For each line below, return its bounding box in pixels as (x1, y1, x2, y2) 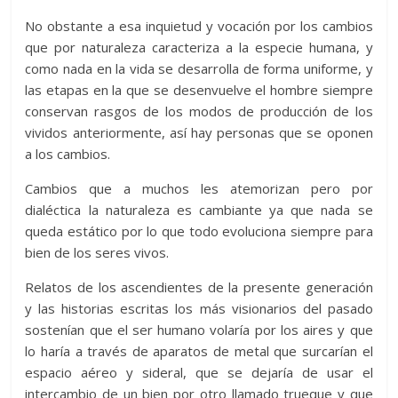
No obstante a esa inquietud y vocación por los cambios (25, 16, 373, 35)
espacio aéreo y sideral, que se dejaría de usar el (25, 362, 373, 381)
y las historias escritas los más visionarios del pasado (25, 298, 373, 317)
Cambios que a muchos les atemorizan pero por (25, 179, 373, 197)
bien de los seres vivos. (25, 243, 170, 261)
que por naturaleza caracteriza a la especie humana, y (25, 37, 373, 56)
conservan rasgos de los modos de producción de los (25, 101, 373, 120)
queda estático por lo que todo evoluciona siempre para (25, 221, 373, 240)
